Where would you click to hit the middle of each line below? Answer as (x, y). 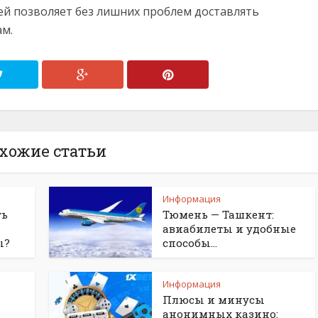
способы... (190, 243)
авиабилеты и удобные (229, 229)
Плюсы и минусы (214, 300)
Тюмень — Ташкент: (218, 214)
